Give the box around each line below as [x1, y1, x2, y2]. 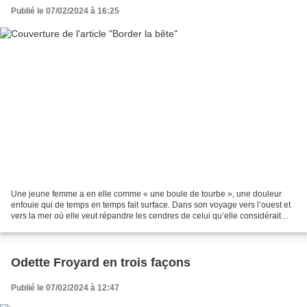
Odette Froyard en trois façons [11, 256, 191, 270]
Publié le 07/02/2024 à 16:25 [11, 5, 119, 16]
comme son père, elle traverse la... [11, 222, 138, 232]
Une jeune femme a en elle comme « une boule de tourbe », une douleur [11, 189, 282, 199]
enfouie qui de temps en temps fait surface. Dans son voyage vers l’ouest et [11, 200, 291, 210]
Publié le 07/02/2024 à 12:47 [11, 283, 119, 293]
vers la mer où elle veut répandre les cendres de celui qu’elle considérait [11, 211, 281, 221]
